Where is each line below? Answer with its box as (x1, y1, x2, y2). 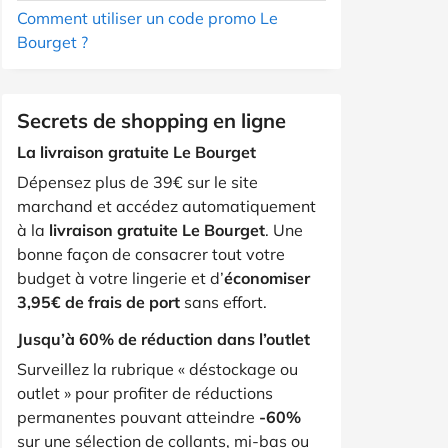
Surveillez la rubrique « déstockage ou (17, 358, 298, 379)
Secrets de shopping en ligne (17, 107, 286, 133)
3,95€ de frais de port (17, 291, 180, 312)
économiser (224, 267, 310, 288)
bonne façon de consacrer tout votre (17, 243, 285, 264)
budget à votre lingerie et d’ (17, 267, 224, 288)
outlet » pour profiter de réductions (17, 382, 273, 403)
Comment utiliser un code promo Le (17, 7, 278, 28)
